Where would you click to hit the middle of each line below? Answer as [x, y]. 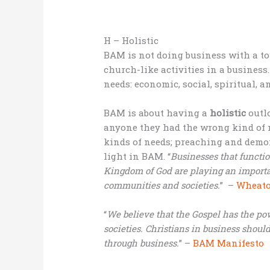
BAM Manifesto [229, 243]
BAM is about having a [157, 113]
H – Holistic [131, 41]
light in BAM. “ [137, 156]
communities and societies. [162, 185]
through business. [142, 243]
